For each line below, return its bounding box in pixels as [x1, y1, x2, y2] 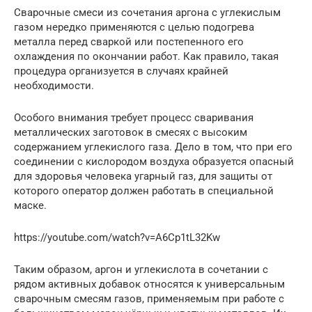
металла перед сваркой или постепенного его [14, 35, 244, 48]
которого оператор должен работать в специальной [14, 184, 274, 197]
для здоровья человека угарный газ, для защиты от [14, 169, 272, 182]
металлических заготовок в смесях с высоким [14, 125, 247, 139]
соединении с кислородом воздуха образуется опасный [14, 155, 294, 168]
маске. [14, 198, 47, 212]
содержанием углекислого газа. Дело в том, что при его [14, 140, 292, 153]
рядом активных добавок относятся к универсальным [14, 277, 285, 290]
